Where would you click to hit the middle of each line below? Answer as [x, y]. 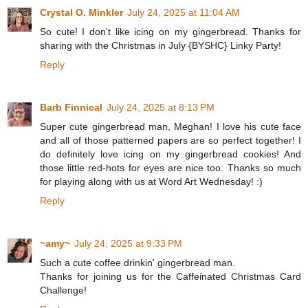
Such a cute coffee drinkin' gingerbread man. [137, 262]
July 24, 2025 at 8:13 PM [161, 107]
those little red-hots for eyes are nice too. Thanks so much [170, 167]
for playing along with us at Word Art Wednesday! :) [151, 181]
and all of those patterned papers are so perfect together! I [170, 140]
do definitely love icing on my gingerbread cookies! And [170, 154]
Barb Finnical [71, 107]
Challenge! [63, 290]
